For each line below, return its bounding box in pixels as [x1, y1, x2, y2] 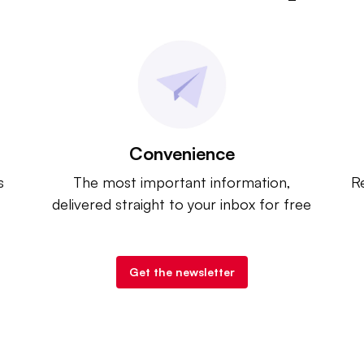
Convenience [128, 142, 235, 164]
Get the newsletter [129, 265, 235, 279]
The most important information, [72, 173, 291, 191]
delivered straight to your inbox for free [52, 195, 312, 213]
